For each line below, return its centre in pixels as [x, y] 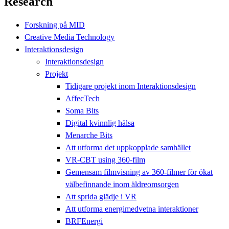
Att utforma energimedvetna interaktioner [132, 209]
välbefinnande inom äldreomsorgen [122, 184]
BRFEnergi [84, 221]
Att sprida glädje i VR [101, 196]
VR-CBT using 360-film [105, 159]
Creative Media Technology [70, 37]
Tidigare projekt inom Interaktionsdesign [131, 86]
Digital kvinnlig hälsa [100, 123]
